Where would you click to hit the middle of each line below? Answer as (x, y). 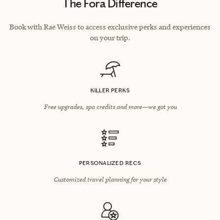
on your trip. (110, 37)
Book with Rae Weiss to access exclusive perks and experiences (110, 27)
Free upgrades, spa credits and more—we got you (110, 106)
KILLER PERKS (110, 90)
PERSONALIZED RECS (110, 163)
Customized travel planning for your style (110, 179)
